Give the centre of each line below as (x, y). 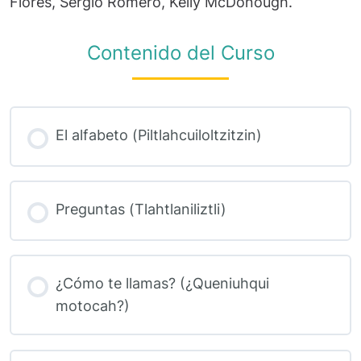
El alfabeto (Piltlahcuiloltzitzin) (158, 135)
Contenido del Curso (180, 52)
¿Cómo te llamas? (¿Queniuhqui (162, 284)
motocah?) (92, 306)
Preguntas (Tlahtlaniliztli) (141, 210)
